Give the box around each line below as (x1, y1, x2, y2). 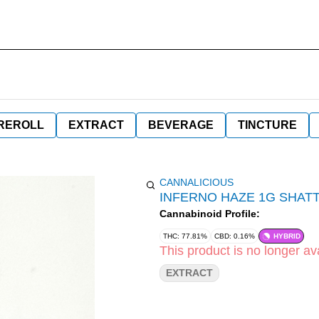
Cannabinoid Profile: (159, 208, 260, 219)
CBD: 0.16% (214, 232, 255, 240)
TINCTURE (238, 119, 297, 131)
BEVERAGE (148, 119, 214, 131)
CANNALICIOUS (159, 177, 234, 188)
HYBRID (273, 232, 300, 240)
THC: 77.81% (163, 232, 207, 240)
